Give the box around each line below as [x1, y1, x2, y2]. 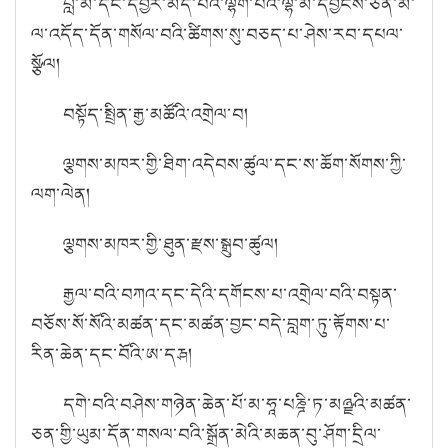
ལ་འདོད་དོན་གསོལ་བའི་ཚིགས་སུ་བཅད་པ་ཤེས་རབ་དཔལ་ [31, 20, 404, 47]
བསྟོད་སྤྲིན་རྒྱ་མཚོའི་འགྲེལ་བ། [63, 100, 249, 127]
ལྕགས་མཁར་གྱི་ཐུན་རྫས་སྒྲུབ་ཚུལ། [63, 230, 279, 257]
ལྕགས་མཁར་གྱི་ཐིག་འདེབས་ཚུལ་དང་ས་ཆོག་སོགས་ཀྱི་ [63, 150, 407, 177]
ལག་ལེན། [31, 180, 91, 207]
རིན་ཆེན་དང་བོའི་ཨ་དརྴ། [31, 340, 193, 367]
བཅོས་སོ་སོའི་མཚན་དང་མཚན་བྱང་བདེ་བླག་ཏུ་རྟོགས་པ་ [31, 310, 391, 337]
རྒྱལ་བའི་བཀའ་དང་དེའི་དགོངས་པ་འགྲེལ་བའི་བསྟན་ [63, 280, 398, 307]
